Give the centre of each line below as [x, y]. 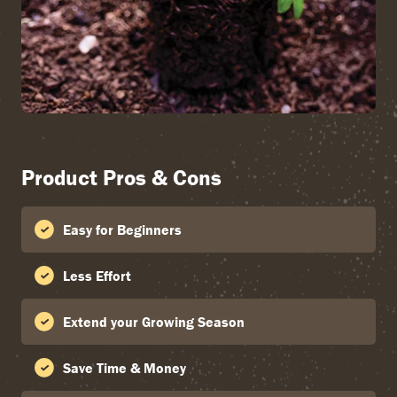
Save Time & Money [125, 368]
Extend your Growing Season [154, 322]
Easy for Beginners [122, 230]
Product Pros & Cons [121, 178]
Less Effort [97, 276]
